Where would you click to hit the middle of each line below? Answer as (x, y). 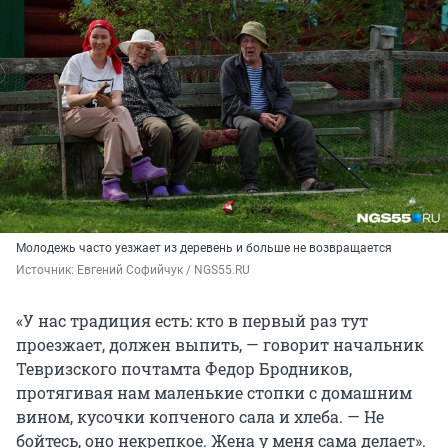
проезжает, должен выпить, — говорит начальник (220, 345)
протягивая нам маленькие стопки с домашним (214, 393)
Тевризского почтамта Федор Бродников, (184, 369)
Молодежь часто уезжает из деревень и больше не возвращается (204, 248)
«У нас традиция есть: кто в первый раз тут (192, 321)
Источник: (46, 270)
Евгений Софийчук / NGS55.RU (163, 270)
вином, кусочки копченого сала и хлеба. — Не (200, 417)
